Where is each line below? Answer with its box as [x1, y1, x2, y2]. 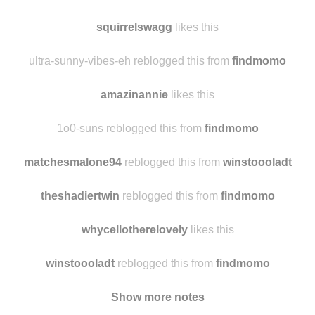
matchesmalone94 [23, 156, 122, 168]
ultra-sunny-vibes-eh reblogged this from [29, 55, 232, 67]
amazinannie [101, 89, 168, 101]
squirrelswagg [96, 21, 172, 33]
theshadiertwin [40, 190, 120, 202]
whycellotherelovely [81, 224, 188, 236]
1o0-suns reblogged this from [56, 122, 205, 134]
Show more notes [110, 291, 205, 303]
